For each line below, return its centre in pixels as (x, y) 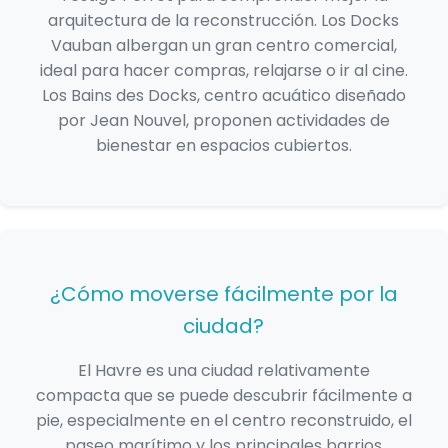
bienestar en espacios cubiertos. (223, 146)
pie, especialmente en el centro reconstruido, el (223, 421)
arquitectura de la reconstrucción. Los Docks (224, 21)
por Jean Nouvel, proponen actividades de (223, 121)
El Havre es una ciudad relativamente (223, 371)
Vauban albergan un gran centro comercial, (223, 46)
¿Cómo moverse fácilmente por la (223, 294)
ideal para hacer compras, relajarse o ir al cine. (223, 71)
